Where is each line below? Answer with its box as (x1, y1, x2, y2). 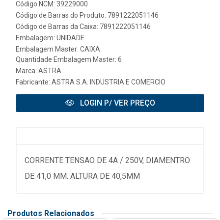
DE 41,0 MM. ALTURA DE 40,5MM (25, 171, 140, 181)
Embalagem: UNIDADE (16, 34, 84, 42)
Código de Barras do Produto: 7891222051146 (16, 11, 159, 19)
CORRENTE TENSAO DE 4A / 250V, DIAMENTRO (25, 156, 190, 165)
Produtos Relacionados (7, 209, 94, 218)
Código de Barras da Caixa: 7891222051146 (16, 23, 151, 30)
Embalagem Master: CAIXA (16, 45, 100, 53)
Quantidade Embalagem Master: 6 (16, 55, 122, 63)
